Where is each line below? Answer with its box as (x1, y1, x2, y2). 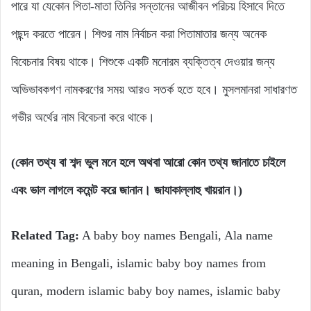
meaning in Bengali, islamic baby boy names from (11, 256, 266, 271)
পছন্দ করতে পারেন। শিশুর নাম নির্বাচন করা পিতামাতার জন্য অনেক (11, 27, 267, 42)
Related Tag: (11, 228, 79, 243)
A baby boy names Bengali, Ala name (79, 228, 273, 243)
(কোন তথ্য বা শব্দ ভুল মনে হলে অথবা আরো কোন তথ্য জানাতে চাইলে (11, 155, 285, 170)
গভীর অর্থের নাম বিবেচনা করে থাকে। (11, 110, 155, 125)
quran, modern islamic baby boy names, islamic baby (11, 284, 280, 299)
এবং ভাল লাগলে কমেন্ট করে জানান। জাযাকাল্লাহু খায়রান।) (11, 183, 242, 198)
